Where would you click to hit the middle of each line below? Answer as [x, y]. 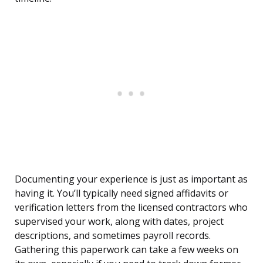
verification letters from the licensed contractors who [131, 208]
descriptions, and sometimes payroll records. [113, 236]
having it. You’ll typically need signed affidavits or [122, 193]
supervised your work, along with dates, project [119, 222]
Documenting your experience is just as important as [131, 179]
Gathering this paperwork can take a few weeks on [127, 250]
